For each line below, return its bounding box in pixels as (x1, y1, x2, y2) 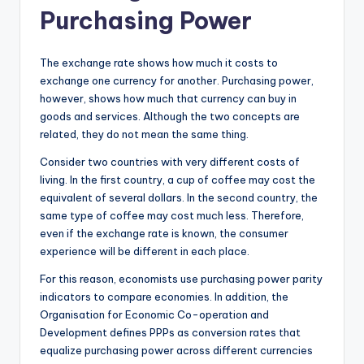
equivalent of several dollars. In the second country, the (40, 190, 318, 204)
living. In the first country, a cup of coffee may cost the (40, 172, 315, 186)
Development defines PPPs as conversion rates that (40, 325, 301, 339)
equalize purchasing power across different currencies (40, 343, 313, 357)
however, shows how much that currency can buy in (40, 91, 297, 105)
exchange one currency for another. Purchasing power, (40, 73, 314, 87)
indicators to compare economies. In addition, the (40, 289, 288, 303)
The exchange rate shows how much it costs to (40, 55, 278, 69)
